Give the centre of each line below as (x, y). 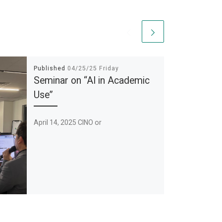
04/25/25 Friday (93, 69)
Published (50, 69)
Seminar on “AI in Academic (91, 81)
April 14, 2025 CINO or (67, 123)
